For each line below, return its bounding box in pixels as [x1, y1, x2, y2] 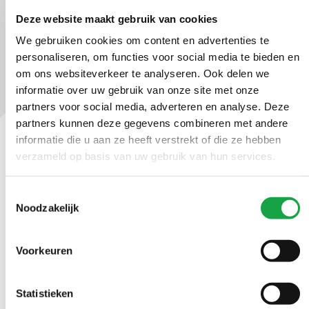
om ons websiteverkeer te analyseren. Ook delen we [16, 67, 270, 79]
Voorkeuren [16, 244, 72, 257]
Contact [17, 160, 67, 179]
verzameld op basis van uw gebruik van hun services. [16, 150, 276, 162]
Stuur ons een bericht [26, 255, 128, 269]
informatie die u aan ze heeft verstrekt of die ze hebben [16, 133, 281, 146]
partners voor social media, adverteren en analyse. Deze [16, 100, 290, 112]
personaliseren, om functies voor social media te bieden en [16, 50, 299, 63]
